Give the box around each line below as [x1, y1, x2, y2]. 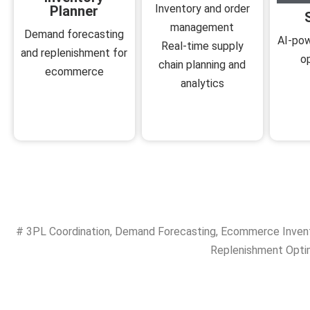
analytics [180, 77, 224, 91]
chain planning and [158, 58, 246, 72]
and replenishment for [21, 46, 128, 60]
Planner [50, 3, 99, 20]
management [170, 21, 235, 35]
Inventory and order [154, 2, 250, 16]
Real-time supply [161, 39, 244, 53]
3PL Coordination [26, 225, 110, 239]
